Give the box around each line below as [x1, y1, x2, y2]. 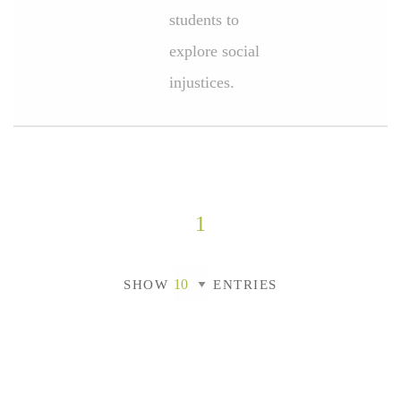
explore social [169, 42, 260, 60]
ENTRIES [208, 277, 277, 292]
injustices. [169, 73, 235, 91]
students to [169, 11, 239, 29]
